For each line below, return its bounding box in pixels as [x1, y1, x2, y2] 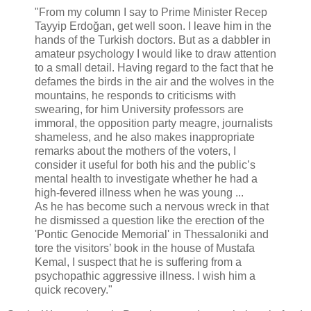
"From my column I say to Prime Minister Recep [35, 6, 267, 19]
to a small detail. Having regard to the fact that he [35, 62, 274, 74]
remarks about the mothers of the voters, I [35, 145, 236, 158]
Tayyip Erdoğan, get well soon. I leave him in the [35, 20, 271, 33]
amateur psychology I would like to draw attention [35, 48, 276, 60]
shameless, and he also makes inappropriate [35, 131, 255, 144]
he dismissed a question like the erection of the [35, 215, 264, 227]
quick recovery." [35, 284, 112, 296]
